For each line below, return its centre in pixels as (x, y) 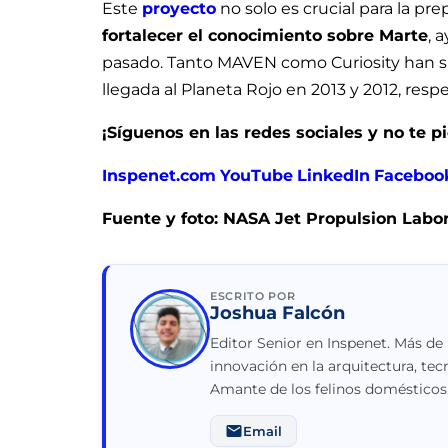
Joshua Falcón (277, 312)
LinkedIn (333, 175)
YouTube (256, 175)
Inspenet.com (159, 175)
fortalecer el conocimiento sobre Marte (265, 35)
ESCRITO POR (253, 295)
